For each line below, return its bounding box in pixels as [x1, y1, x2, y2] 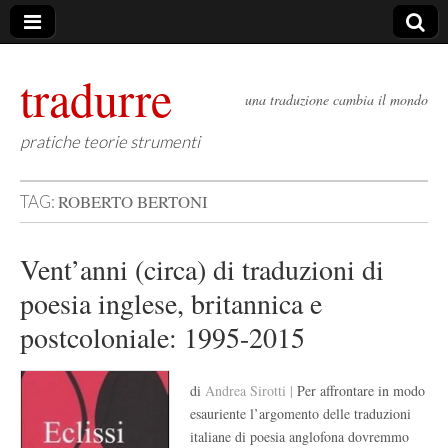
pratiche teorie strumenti [20, 131, 200, 152]
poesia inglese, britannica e [20, 284, 322, 322]
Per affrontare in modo [297, 381, 425, 400]
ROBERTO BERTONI [58, 190, 208, 213]
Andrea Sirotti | [205, 381, 297, 400]
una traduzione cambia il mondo [245, 90, 428, 109]
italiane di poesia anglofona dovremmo [190, 427, 409, 446]
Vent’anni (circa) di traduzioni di [20, 250, 384, 288]
